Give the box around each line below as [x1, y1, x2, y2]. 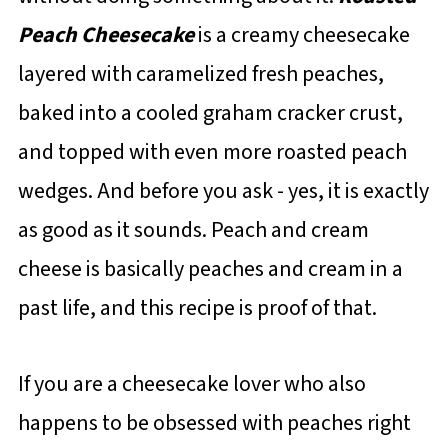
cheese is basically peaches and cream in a [17, 252, 403, 285]
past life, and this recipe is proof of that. [17, 291, 377, 324]
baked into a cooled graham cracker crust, [17, 96, 403, 129]
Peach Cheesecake [17, 18, 194, 51]
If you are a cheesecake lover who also [17, 367, 366, 400]
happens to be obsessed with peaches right [17, 406, 411, 439]
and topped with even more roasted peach [17, 135, 407, 168]
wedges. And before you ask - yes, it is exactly [17, 174, 429, 207]
